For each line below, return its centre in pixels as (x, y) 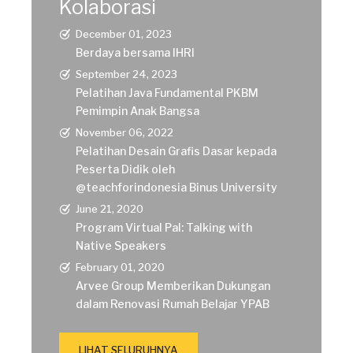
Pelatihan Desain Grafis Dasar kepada (176, 150)
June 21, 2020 (110, 208)
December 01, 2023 (124, 33)
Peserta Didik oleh (125, 169)
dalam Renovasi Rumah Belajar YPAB (173, 303)
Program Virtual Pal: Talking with (164, 227)
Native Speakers (121, 245)
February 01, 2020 (120, 267)
